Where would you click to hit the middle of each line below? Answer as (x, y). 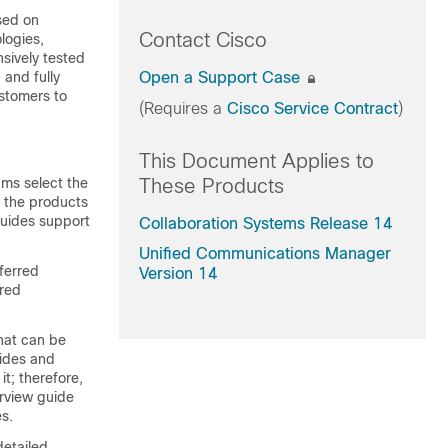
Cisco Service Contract (312, 108)
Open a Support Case (221, 77)
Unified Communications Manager (264, 253)
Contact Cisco (202, 40)
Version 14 (178, 273)
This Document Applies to (256, 161)
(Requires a (182, 108)
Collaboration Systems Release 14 (265, 223)
